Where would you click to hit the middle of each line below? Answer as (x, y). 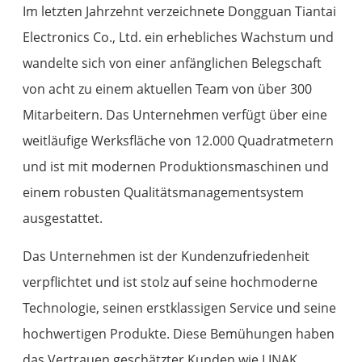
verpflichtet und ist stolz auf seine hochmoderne (170, 282)
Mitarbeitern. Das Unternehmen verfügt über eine (175, 114)
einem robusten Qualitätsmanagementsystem (164, 192)
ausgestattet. (63, 218)
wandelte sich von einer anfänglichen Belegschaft (173, 63)
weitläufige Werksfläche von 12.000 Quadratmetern (179, 140)
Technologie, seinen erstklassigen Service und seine (180, 307)
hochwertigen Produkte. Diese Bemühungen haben (179, 333)
